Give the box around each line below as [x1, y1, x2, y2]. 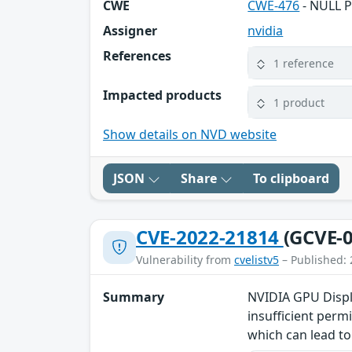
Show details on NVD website [103, 126, 277, 144]
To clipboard [253, 170, 329, 188]
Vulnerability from [136, 252, 234, 268]
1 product [273, 94, 325, 110]
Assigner [103, 22, 157, 40]
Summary [103, 288, 164, 306]
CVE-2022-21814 [136, 224, 284, 251]
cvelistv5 [234, 252, 279, 268]
